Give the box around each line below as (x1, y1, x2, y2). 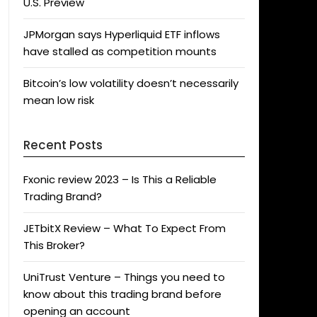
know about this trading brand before (23, 287, 221, 301)
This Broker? (23, 238, 85, 253)
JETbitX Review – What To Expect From (23, 221, 226, 236)
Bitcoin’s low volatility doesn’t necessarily (23, 76, 238, 91)
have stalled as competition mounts (23, 44, 217, 59)
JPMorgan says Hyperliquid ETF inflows (23, 27, 220, 42)
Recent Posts (23, 137, 103, 154)
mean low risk (23, 93, 94, 108)
